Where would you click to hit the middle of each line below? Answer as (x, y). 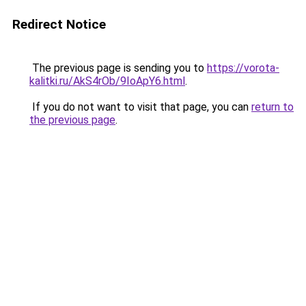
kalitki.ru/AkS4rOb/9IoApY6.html (107, 81)
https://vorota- (243, 68)
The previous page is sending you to (118, 68)
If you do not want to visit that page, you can (140, 107)
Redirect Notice (59, 24)
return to (273, 107)
